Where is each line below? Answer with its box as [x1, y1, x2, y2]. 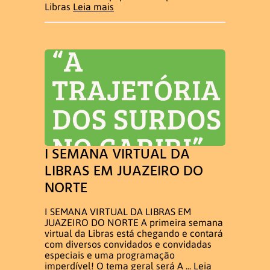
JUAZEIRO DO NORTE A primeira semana [45, 216, 223, 228]
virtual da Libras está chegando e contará [45, 227, 223, 239]
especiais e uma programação [45, 249, 175, 260]
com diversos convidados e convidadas [45, 238, 212, 250]
